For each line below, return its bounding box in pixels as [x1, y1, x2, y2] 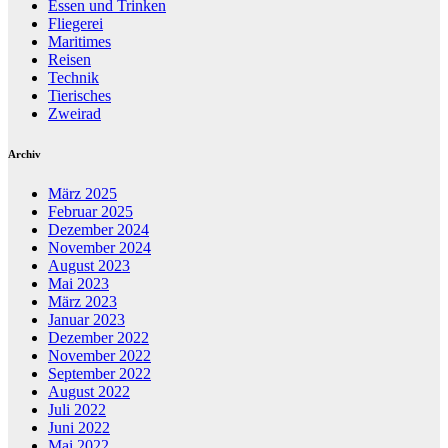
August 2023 [48, 256, 130, 274]
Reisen [48, 50, 91, 68]
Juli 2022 [48, 400, 106, 418]
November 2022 [48, 346, 151, 364]
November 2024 [48, 238, 151, 256]
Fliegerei [48, 14, 103, 32]
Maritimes [48, 32, 111, 50]
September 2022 [48, 364, 151, 382]
